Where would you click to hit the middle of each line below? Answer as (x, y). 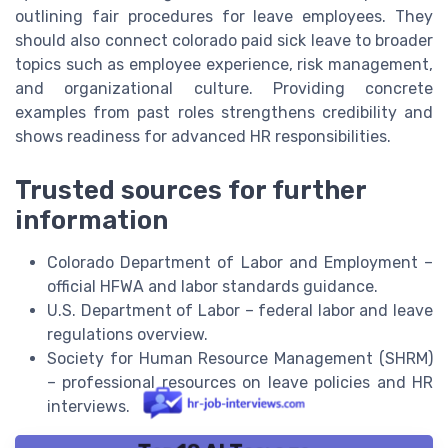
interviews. (88, 407)
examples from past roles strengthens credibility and (224, 113)
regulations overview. (127, 335)
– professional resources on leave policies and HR (240, 383)
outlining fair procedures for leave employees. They (224, 17)
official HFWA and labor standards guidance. (212, 287)
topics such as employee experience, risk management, (224, 65)
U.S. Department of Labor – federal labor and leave (240, 311)
